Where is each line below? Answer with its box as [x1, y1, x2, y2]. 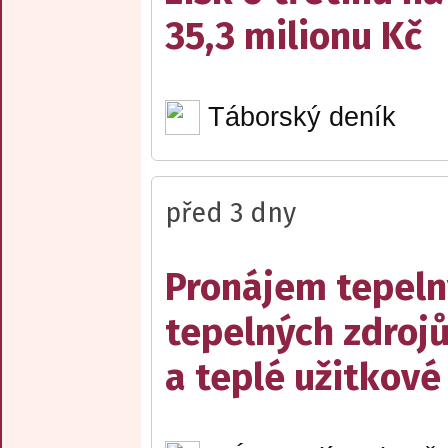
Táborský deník [207, 102, 396, 133]
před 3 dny [165, 196, 296, 229]
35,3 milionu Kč [165, 14, 422, 60]
